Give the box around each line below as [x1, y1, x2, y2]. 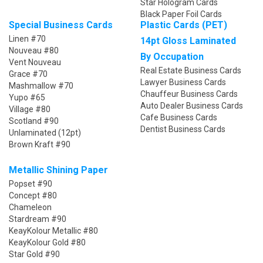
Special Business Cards [9, 19, 113, 31]
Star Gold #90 [9, 249, 60, 259]
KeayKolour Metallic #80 [9, 225, 98, 235]
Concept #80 [9, 190, 57, 200]
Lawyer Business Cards [140, 77, 226, 87]
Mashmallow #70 [9, 80, 73, 90]
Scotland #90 [9, 116, 59, 126]
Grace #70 [9, 69, 48, 79]
